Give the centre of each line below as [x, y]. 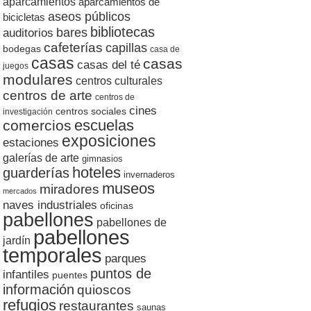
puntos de [120, 273]
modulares [37, 79]
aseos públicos [89, 16]
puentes [69, 275]
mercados [19, 191]
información [38, 289]
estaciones [31, 142]
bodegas [22, 49]
